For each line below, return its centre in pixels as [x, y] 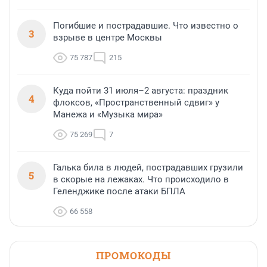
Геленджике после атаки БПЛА [119, 192]
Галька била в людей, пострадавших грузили [148, 168]
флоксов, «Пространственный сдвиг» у [136, 103]
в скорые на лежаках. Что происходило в [141, 180]
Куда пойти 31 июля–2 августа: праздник [141, 91]
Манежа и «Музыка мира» [108, 115]
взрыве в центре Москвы [108, 38]
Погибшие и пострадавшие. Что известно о [146, 26]
